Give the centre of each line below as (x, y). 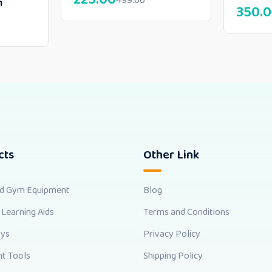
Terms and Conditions (186, 212)
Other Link (171, 155)
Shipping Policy (173, 256)
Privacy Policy (172, 234)
